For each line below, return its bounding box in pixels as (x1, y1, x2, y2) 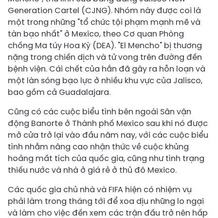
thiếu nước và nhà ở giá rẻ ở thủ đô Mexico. (8, 164, 177, 176)
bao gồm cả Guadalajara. (8, 87, 110, 98)
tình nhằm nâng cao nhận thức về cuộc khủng (8, 141, 189, 152)
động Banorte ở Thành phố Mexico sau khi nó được (8, 118, 208, 129)
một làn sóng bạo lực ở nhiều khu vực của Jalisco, (8, 75, 202, 86)
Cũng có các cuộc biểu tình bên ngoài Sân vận (8, 106, 191, 117)
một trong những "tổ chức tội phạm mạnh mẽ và (8, 17, 200, 28)
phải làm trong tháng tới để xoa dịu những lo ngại (8, 196, 204, 207)
